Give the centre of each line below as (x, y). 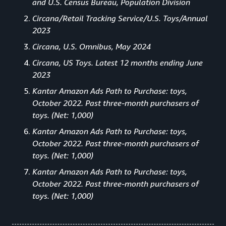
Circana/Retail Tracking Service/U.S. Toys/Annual (120, 18)
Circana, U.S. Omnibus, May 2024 (92, 46)
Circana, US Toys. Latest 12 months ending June (118, 62)
